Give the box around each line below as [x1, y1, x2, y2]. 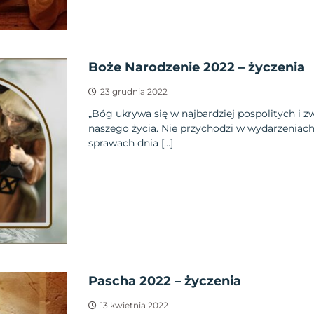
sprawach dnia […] [88, 137, 173, 150]
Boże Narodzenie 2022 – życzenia [88, 60, 305, 76]
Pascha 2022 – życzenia [88, 273, 241, 289]
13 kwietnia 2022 [100, 300, 168, 310]
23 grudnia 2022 [100, 86, 168, 97]
